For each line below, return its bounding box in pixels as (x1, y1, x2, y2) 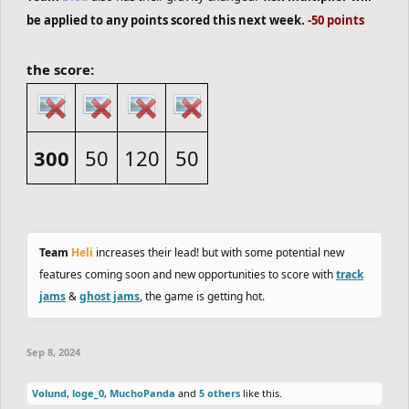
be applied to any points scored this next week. (26, 12, 308, 28)
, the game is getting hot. (140, 288, 265, 304)
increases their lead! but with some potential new (93, 245, 344, 260)
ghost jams (79, 288, 140, 304)
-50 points (308, 12, 364, 28)
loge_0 (72, 386, 104, 400)
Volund (32, 386, 67, 400)
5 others (199, 386, 240, 400)
